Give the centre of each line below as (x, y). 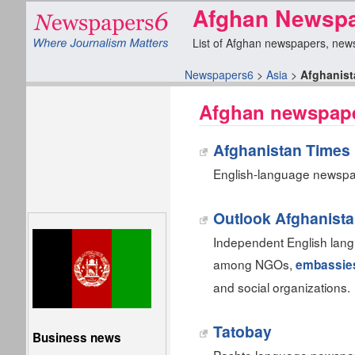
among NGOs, (254, 264)
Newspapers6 (219, 74)
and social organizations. (282, 287)
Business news (77, 338)
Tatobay (242, 331)
